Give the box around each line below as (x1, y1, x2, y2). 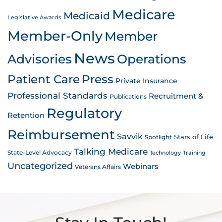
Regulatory (47, 105, 122, 121)
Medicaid (63, 9, 110, 22)
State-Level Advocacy (7, 148, 72, 156)
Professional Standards (7, 90, 108, 101)
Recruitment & (149, 91, 203, 101)
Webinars (123, 162, 159, 171)
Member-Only (7, 27, 103, 44)
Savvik (117, 131, 143, 141)
